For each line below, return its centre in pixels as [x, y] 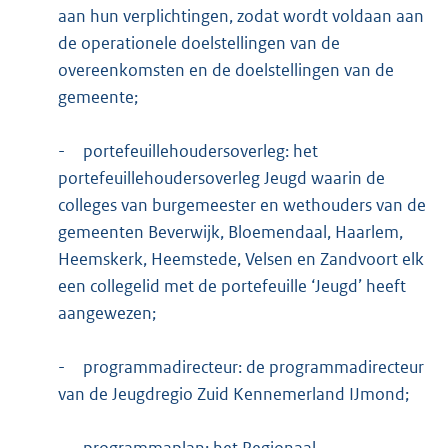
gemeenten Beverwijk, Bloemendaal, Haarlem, [230, 231]
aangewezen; [106, 312]
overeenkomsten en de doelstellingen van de [225, 69]
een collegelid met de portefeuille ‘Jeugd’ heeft [231, 285]
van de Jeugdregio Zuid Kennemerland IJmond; [233, 393]
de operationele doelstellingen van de [198, 42]
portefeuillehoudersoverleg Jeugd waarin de [221, 177]
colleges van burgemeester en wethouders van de [241, 204]
